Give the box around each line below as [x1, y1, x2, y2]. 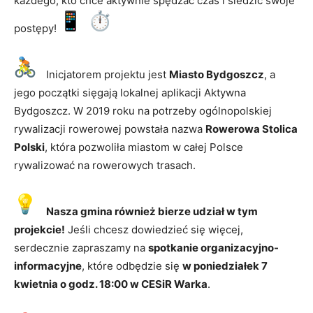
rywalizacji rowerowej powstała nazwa [14, 122, 205, 136]
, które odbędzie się [82, 259, 182, 272]
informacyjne [14, 259, 82, 272]
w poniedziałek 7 [182, 259, 268, 272]
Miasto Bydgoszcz [169, 68, 264, 81]
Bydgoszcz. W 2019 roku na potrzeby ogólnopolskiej [14, 104, 272, 117]
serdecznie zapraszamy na [14, 241, 148, 254]
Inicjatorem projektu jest [43, 68, 169, 81]
